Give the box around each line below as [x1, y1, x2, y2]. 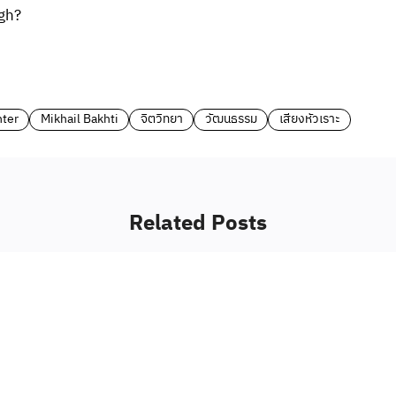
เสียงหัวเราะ [278, 109, 340, 131]
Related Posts [129, 206, 267, 242]
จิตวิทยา [140, 109, 183, 131]
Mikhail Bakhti [40, 109, 118, 131]
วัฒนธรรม [204, 109, 257, 131]
